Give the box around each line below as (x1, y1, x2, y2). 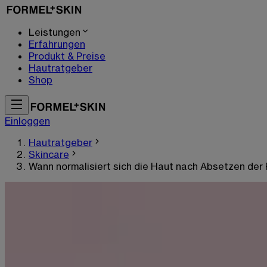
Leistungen (29, 26, 80, 38)
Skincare (29, 148, 69, 160)
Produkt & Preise (29, 50, 105, 62)
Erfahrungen (29, 38, 85, 50)
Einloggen (5, 115, 50, 127)
